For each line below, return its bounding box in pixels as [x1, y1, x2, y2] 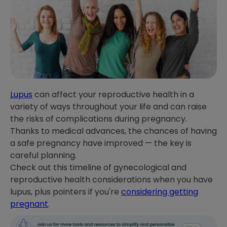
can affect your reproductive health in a [32, 88, 194, 100]
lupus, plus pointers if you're [10, 185, 121, 198]
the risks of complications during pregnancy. [10, 112, 187, 125]
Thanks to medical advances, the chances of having [10, 125, 217, 137]
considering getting [121, 185, 198, 198]
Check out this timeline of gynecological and [10, 161, 186, 173]
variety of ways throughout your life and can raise [10, 100, 207, 112]
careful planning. [10, 149, 77, 161]
